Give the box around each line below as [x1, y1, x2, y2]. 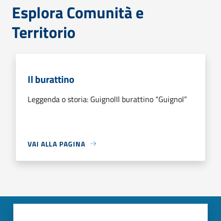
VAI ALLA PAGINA [28, 138, 85, 149]
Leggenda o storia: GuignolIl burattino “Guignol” [28, 93, 187, 105]
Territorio [12, 20, 75, 44]
